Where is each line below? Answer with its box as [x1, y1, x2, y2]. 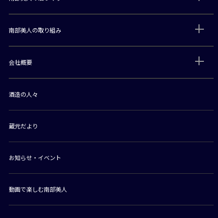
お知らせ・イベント [8, 153, 61, 162]
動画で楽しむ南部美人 [8, 184, 67, 193]
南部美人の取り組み [8, 25, 61, 34]
